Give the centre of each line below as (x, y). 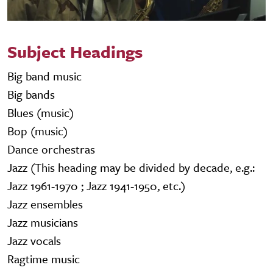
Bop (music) (37, 131)
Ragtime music (44, 259)
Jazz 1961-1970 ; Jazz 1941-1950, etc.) (96, 186)
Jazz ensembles (45, 204)
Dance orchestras (51, 149)
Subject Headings (75, 52)
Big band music (44, 76)
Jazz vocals (34, 241)
